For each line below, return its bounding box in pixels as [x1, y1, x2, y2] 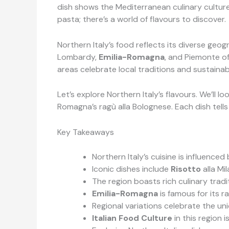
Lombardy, [57, 51, 99, 62]
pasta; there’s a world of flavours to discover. [57, 14, 226, 25]
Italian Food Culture [92, 213, 172, 224]
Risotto [171, 164, 201, 175]
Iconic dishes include [92, 164, 171, 175]
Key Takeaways [57, 127, 114, 138]
